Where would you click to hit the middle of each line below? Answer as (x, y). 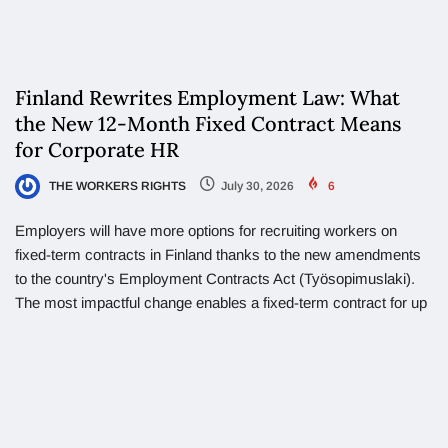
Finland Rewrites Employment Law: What (207, 98)
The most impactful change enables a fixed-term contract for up (221, 303)
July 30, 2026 (257, 186)
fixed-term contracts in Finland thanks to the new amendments (218, 255)
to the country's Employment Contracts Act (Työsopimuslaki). (215, 279)
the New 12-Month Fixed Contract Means (208, 124)
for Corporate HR (97, 150)
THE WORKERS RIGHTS (116, 186)
